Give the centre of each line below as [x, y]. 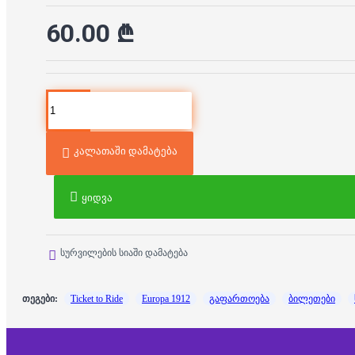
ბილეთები [312, 299]
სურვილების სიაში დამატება [124, 253]
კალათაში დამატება [126, 151]
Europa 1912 [166, 299]
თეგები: [40, 299]
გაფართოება [239, 299]
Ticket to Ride [97, 299]
